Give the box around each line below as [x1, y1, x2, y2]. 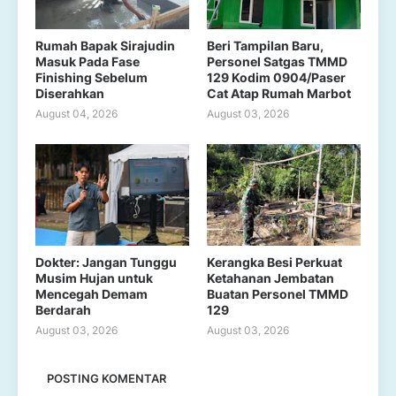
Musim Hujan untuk [35, 270, 153, 286]
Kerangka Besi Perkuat [207, 255, 342, 270]
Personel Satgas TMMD [207, 54, 347, 69]
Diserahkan [35, 86, 104, 101]
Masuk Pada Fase [35, 54, 140, 69]
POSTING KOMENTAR [47, 370, 166, 385]
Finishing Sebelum [35, 70, 148, 85]
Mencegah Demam [35, 286, 148, 301]
